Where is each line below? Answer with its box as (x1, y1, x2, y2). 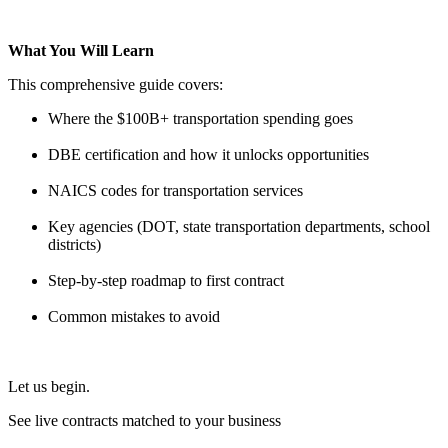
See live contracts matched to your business (8, 411, 281, 429)
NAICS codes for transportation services (48, 181, 303, 199)
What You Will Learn (8, 41, 154, 59)
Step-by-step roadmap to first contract (48, 271, 284, 289)
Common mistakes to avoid (48, 307, 220, 325)
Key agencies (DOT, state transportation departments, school (48, 217, 430, 235)
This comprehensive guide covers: (8, 75, 223, 93)
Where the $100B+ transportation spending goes (48, 109, 353, 127)
